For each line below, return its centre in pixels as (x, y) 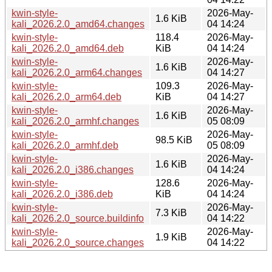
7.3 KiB (171, 212)
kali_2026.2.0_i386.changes (73, 169)
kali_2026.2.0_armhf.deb (65, 145)
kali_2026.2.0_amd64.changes (78, 24)
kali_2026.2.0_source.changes (78, 242)
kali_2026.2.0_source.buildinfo (78, 218)
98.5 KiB (174, 140)
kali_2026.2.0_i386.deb (62, 194)
